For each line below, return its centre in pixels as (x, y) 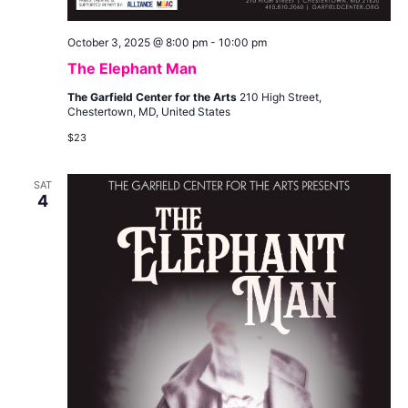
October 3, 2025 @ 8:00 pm (137, 43)
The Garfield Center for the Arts (153, 97)
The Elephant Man (132, 69)
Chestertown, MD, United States (148, 112)
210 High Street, (280, 97)
